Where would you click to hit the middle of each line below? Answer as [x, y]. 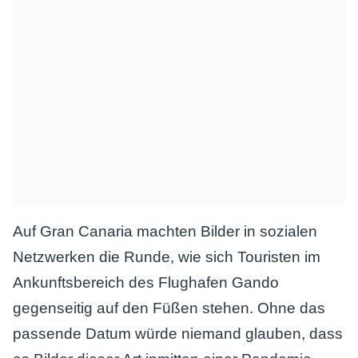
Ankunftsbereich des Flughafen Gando [146, 282]
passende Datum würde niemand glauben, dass [178, 334]
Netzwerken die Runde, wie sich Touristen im [167, 257]
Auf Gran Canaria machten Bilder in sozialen [165, 231]
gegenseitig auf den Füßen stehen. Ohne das [169, 308]
